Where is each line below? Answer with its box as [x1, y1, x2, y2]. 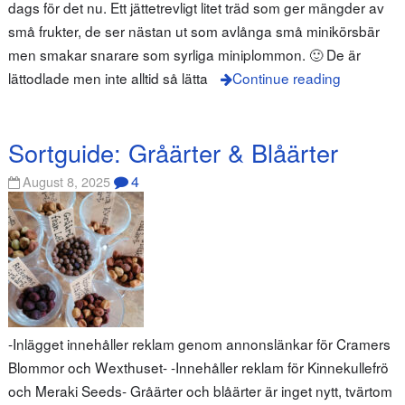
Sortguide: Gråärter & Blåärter [7, 135, 338, 171]
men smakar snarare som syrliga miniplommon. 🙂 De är [7, 43, 361, 64]
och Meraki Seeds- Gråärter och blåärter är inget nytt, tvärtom [7, 381, 392, 401]
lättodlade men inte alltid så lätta [7, 67, 208, 88]
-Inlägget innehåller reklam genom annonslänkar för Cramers [7, 334, 391, 354]
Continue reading [231, 67, 341, 88]
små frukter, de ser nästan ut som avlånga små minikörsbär [7, 20, 380, 41]
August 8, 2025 [23, 172, 111, 192]
